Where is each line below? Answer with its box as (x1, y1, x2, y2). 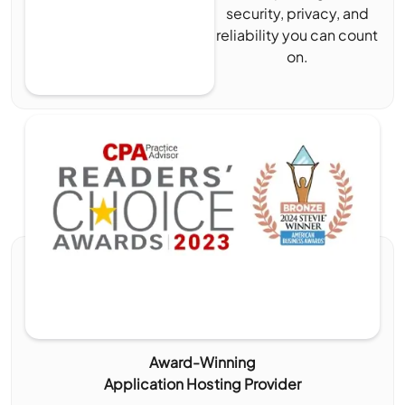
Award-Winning (148, 353, 257, 372)
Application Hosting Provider (104, 374, 301, 394)
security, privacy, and (225, 4, 369, 24)
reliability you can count (216, 25, 379, 45)
